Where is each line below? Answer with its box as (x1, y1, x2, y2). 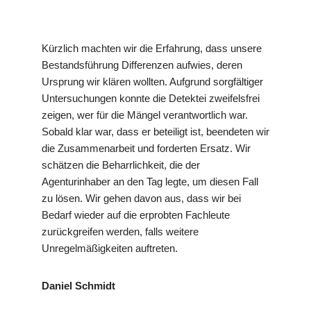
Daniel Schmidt (42, 280, 115, 292)
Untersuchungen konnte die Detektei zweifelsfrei (42, 92, 260, 105)
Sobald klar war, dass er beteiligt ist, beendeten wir (42, 126, 269, 138)
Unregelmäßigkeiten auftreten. (42, 242, 178, 255)
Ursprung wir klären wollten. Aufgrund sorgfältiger (42, 76, 263, 88)
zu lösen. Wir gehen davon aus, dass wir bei (42, 192, 241, 205)
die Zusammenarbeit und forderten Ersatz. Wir (42, 142, 251, 155)
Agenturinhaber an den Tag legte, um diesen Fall (42, 176, 258, 188)
